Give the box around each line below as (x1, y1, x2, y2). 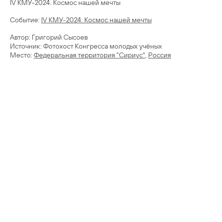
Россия (148, 51, 171, 59)
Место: (10, 51, 34, 59)
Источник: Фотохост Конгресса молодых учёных (10, 42, 162, 51)
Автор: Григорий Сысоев (10, 33, 88, 42)
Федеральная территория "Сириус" (34, 51, 145, 59)
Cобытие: (10, 15, 41, 24)
